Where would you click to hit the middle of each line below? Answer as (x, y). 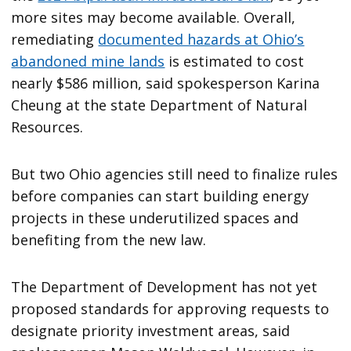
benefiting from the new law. (109, 239)
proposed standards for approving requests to (170, 308)
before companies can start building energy (160, 195)
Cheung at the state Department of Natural (159, 105)
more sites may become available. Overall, (154, 17)
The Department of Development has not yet (165, 286)
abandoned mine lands (88, 61)
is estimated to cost (235, 61)
